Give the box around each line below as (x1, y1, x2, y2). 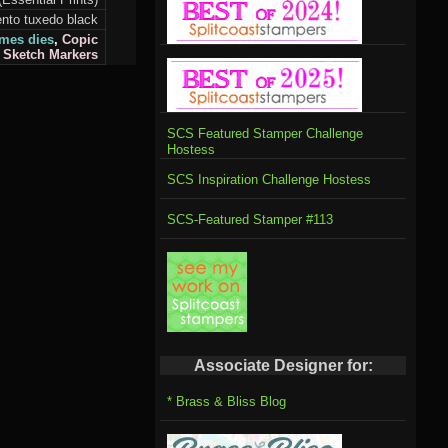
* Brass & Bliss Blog (166, 393, 286, 409)
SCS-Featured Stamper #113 (166, 212, 333, 228)
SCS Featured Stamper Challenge (166, 126, 363, 142)
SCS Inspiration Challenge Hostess (166, 172, 371, 188)
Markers (45, 47, 99, 63)
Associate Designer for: (193, 357, 373, 375)
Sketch (3, 47, 46, 63)
